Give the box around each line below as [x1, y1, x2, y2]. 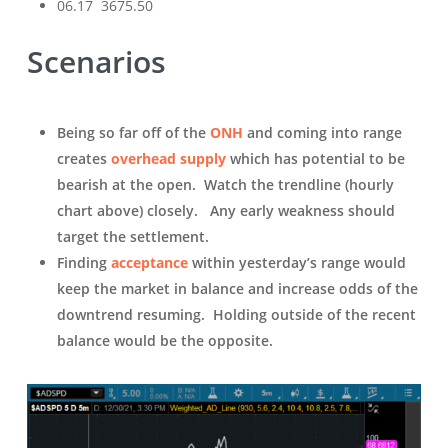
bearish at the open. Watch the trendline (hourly [56, 174, 394, 194]
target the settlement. [56, 226, 213, 246]
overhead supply [110, 148, 226, 168]
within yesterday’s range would [187, 252, 406, 272]
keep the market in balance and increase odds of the [56, 278, 418, 298]
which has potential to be [225, 148, 405, 168]
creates [56, 148, 111, 168]
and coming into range [242, 122, 402, 142]
